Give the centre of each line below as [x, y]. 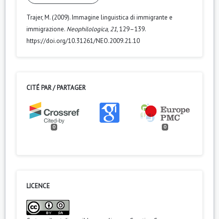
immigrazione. [46, 29]
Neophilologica [87, 29]
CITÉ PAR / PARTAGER [56, 88]
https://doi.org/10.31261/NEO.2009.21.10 [83, 41]
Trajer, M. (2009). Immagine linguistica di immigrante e [99, 17]
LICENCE [38, 186]
